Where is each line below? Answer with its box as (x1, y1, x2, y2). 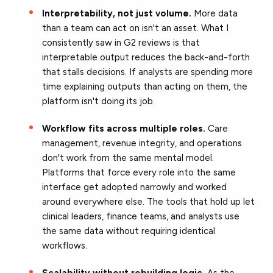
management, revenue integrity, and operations (42, 137, 243, 149)
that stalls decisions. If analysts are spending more (42, 66, 253, 77)
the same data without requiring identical (42, 225, 216, 236)
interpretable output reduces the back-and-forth (42, 51, 250, 63)
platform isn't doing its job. (42, 95, 155, 107)
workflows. (42, 239, 88, 251)
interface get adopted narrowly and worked (42, 181, 227, 193)
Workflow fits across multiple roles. (42, 122, 206, 134)
